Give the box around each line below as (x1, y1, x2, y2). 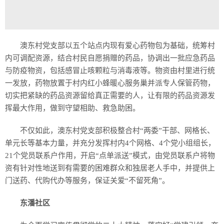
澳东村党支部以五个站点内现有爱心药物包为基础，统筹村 (20, 41, 215, 49)
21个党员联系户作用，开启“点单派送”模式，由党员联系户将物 (5, 151, 215, 159)
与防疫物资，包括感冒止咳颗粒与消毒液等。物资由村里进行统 (5, 66, 215, 74)
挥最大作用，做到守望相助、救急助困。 (5, 104, 140, 112)
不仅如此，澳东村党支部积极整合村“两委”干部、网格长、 (20, 126, 214, 134)
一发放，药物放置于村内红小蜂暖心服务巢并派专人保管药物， (5, 79, 215, 87)
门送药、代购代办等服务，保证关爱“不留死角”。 (5, 176, 169, 184)
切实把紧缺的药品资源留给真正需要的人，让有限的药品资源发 (5, 91, 215, 99)
